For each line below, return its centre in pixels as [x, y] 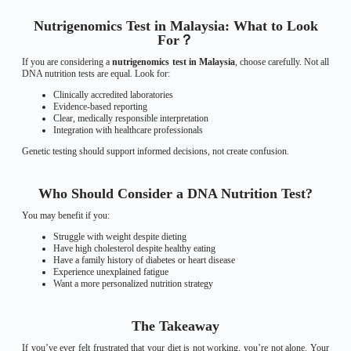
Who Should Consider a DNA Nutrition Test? [175, 194]
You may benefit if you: [66, 215]
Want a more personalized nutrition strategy [133, 284]
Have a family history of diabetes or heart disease [144, 260]
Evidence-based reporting [100, 107]
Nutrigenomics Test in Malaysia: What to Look [175, 26]
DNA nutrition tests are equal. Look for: [96, 74]
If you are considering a [67, 62]
